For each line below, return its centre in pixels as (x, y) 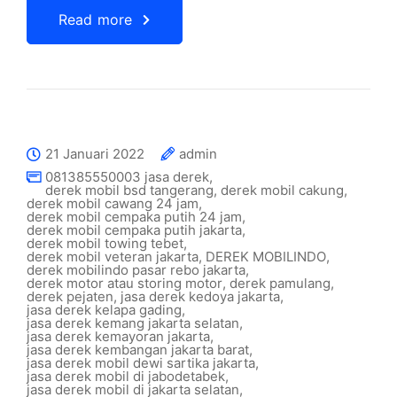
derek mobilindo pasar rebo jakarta (136, 270)
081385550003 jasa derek (127, 177)
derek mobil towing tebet (105, 243)
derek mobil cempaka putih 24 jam (134, 217)
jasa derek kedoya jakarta (200, 296)
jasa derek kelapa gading (104, 310)
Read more (96, 19)
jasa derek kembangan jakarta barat (138, 350)
